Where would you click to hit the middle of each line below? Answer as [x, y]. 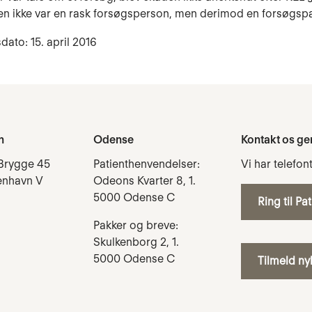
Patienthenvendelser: [147, 164]
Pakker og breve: [136, 226]
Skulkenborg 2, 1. [136, 242]
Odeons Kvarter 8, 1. [145, 180]
